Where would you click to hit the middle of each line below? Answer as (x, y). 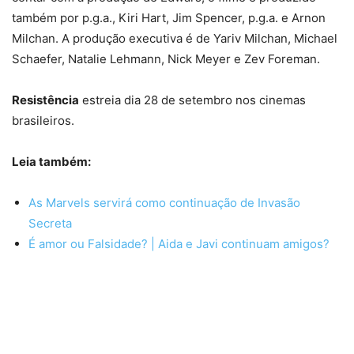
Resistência (45, 100)
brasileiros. (43, 120)
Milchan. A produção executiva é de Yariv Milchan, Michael (175, 38)
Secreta (50, 223)
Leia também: (51, 161)
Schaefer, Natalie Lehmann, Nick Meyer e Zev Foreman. (168, 58)
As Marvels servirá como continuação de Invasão (164, 202)
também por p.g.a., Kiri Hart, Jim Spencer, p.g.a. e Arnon (169, 17)
